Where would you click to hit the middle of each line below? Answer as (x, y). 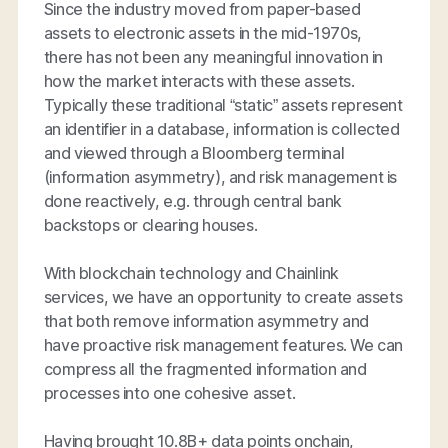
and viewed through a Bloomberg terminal (194, 152)
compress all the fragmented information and (205, 368)
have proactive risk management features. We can (223, 344)
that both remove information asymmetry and (206, 320)
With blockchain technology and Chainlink (191, 272)
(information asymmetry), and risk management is (220, 176)
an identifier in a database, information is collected (221, 128)
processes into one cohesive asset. (169, 392)
